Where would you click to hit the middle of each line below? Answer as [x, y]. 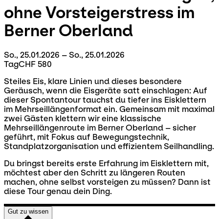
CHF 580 [35, 64]
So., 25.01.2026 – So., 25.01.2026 [64, 55]
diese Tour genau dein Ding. [58, 191]
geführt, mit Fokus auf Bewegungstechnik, [87, 137]
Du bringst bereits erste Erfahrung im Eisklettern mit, [106, 163]
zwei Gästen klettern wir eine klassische [83, 118]
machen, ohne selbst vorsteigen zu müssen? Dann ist [107, 182]
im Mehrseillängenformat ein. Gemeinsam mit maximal [109, 109]
